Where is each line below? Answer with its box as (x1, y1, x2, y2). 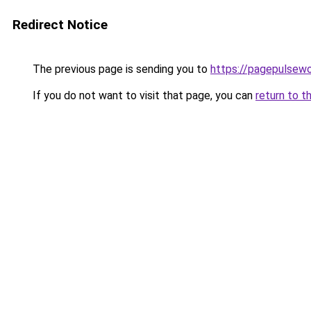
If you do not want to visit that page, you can (30, 89, 255, 102)
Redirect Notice (12, 17, 108, 33)
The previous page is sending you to (30, 62, 210, 76)
